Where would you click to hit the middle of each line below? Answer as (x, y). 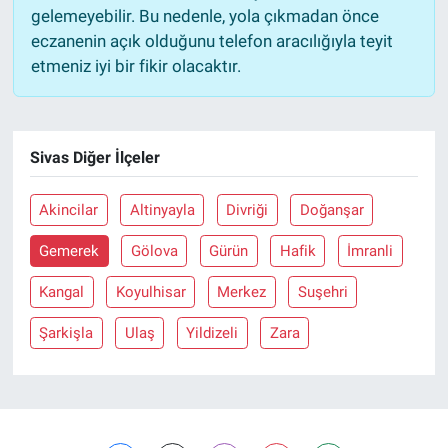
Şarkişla (66, 333)
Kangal (62, 292)
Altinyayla (162, 210)
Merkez (242, 292)
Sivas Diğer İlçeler (94, 158)
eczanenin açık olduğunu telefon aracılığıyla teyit (211, 41)
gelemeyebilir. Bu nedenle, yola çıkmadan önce (204, 16)
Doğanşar (331, 210)
